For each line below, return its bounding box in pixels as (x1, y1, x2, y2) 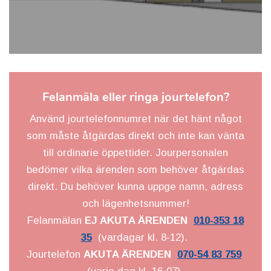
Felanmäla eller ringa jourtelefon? (42, 88, 229, 105)
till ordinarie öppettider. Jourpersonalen (43, 146, 228, 158)
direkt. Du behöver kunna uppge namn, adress (28, 180, 243, 192)
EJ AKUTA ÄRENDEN (85, 214, 188, 226)
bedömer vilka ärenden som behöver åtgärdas (27, 163, 244, 175)
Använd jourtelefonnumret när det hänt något (29, 113, 242, 125)
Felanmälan (27, 214, 85, 226)
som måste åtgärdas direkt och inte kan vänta (27, 129, 244, 142)
